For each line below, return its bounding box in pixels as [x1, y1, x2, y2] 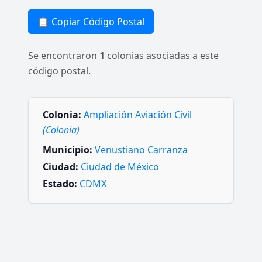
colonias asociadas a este [105, 49, 219, 62]
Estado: [43, 177, 77, 191]
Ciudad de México [81, 160, 159, 174]
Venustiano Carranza [95, 143, 188, 156]
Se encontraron [28, 49, 99, 62]
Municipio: [43, 143, 92, 156]
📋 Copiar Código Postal [37, 15, 144, 28]
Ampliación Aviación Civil [84, 108, 192, 121]
